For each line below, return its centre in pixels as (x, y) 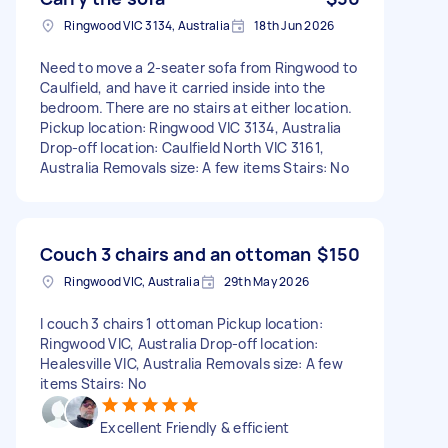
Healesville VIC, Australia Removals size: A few (191, 363)
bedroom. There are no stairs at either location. (196, 107)
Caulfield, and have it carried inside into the (183, 87)
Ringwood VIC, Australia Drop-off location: (179, 343)
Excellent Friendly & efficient (195, 427)
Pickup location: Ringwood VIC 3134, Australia (191, 127)
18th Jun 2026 (294, 25)
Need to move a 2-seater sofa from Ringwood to (199, 67)
